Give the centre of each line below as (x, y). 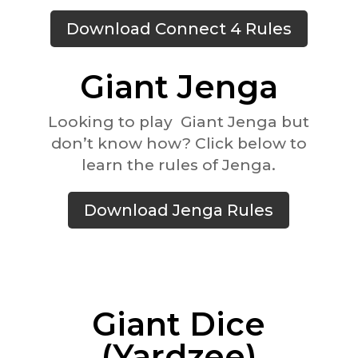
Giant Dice (179, 324)
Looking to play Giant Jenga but (179, 122)
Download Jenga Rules (179, 211)
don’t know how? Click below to (179, 144)
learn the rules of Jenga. (179, 165)
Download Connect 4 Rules (179, 29)
